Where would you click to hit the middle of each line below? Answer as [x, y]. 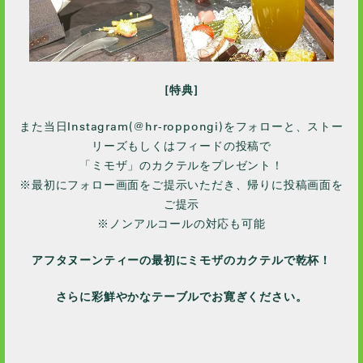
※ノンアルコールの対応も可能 [181, 224]
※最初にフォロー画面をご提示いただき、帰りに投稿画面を [181, 185]
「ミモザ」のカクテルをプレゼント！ [181, 166]
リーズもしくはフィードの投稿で [181, 146]
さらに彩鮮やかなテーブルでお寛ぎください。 [181, 297]
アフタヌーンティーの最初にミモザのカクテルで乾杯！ [181, 261]
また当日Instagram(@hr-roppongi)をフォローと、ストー [181, 127]
